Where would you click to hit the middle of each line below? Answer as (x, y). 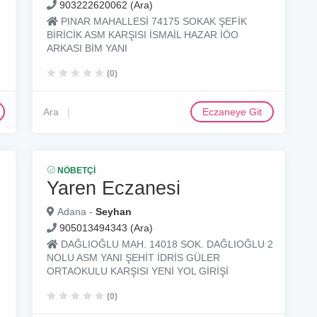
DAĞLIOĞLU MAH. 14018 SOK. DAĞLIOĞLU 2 (166, 244)
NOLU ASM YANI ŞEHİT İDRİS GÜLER (133, 258)
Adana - (75, 212)
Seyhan (114, 212)
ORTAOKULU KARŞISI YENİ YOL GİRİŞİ (138, 271)
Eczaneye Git (232, 112)
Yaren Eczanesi (114, 188)
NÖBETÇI (75, 171)
